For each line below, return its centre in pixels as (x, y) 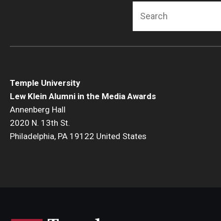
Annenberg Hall (38, 109)
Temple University (45, 83)
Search (148, 8)
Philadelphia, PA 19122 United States (78, 136)
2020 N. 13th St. (40, 123)
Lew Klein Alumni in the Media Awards (83, 96)
